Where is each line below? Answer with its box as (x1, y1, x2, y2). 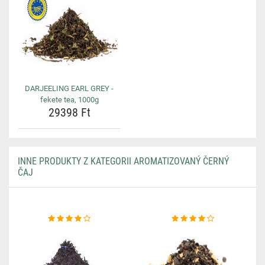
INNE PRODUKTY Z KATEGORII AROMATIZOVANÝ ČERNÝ (18, 156, 229, 167)
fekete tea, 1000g (40, 95, 99, 104)
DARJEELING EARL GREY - (25, 84, 114, 93)
